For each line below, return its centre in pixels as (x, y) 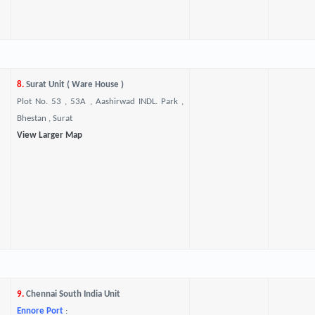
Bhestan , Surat (44, 118)
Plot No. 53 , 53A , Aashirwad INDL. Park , (100, 102)
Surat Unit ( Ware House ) (73, 85)
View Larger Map (49, 135)
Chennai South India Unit (72, 294)
